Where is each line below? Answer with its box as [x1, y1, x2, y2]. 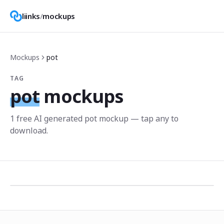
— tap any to [128, 113, 178, 124]
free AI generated [14, 113, 84, 124]
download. [10, 125, 48, 136]
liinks [22, 11, 40, 21]
